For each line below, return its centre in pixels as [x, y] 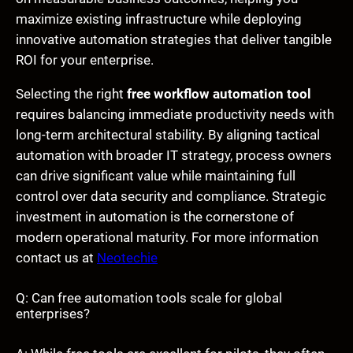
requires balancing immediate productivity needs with [175, 114]
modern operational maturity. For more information [167, 237]
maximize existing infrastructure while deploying [159, 19]
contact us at [56, 257]
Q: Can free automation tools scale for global [149, 297]
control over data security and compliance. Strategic [171, 196]
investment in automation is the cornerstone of [155, 216]
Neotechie [127, 257]
